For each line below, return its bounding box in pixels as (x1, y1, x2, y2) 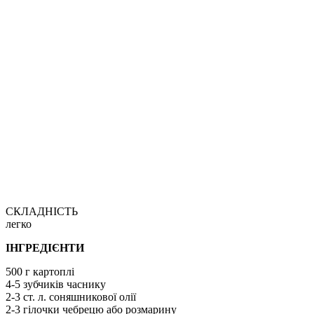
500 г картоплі (6, 265, 74, 278)
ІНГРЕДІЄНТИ (6, 241, 84, 254)
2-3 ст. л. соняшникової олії (6, 290, 136, 303)
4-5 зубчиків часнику (6, 278, 106, 290)
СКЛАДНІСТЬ (6, 205, 78, 217)
